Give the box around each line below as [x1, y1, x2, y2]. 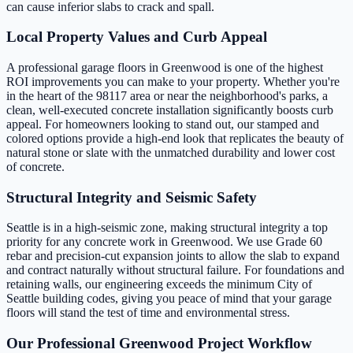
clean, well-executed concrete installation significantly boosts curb [6, 103, 333, 117]
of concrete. [6, 160, 65, 173]
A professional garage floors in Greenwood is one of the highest [6, 61, 323, 74]
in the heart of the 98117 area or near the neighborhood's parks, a [6, 89, 328, 102]
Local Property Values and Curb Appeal [6, 28, 267, 46]
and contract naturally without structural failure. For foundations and [6, 263, 344, 277]
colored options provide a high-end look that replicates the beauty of [6, 132, 344, 145]
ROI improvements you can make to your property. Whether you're [6, 75, 340, 88]
